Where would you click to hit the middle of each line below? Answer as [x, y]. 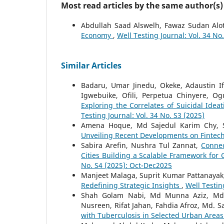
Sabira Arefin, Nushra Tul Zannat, [141, 145]
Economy [97, 35]
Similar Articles [91, 65]
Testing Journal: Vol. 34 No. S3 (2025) [143, 115]
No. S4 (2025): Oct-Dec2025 [126, 165]
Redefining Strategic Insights [131, 185]
